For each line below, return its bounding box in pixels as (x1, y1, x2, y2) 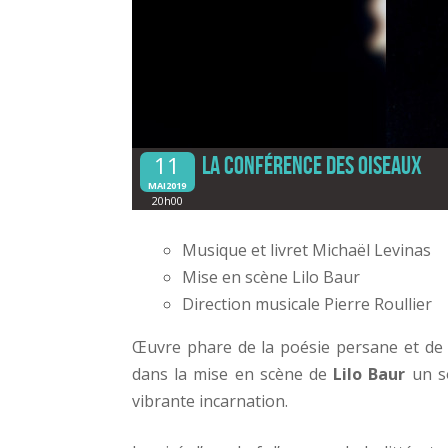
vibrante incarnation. (132, 389, 288, 412)
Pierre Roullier (324, 292, 432, 315)
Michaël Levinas (312, 238, 431, 261)
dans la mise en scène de (132, 362, 334, 385)
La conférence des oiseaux (202, 151, 422, 179)
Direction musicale (182, 292, 324, 315)
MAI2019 (148, 178, 186, 192)
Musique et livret (182, 238, 312, 261)
